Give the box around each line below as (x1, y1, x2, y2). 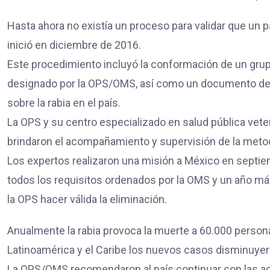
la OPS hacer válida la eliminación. (7, 192, 167, 206)
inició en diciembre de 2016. (7, 38, 141, 51)
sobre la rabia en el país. (7, 96, 121, 109)
